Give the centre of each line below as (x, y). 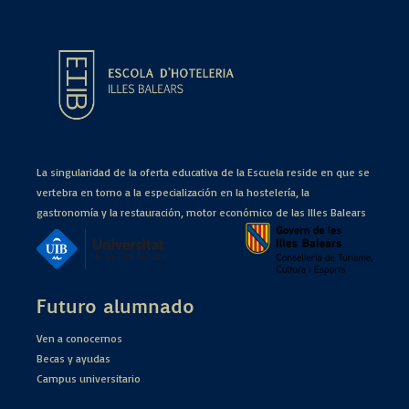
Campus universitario (89, 379)
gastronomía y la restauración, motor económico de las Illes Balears (201, 212)
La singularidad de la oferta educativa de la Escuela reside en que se (203, 172)
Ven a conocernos (79, 339)
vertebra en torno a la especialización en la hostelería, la (173, 192)
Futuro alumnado (115, 306)
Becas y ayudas (73, 359)
